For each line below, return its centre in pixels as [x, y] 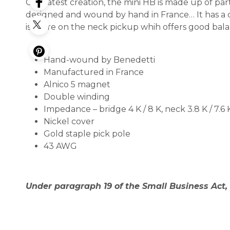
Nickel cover [69, 121]
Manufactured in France [94, 72]
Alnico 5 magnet [77, 84]
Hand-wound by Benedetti [99, 60]
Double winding [77, 97]
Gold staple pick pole [87, 134]
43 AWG [60, 146]
